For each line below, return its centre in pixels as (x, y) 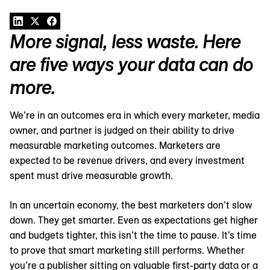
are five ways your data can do (132, 64)
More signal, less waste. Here (125, 41)
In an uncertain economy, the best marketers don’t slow (131, 205)
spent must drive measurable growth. (91, 176)
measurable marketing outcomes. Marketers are (115, 146)
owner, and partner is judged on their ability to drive (122, 130)
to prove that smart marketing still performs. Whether (127, 250)
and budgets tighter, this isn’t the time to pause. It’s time (133, 235)
